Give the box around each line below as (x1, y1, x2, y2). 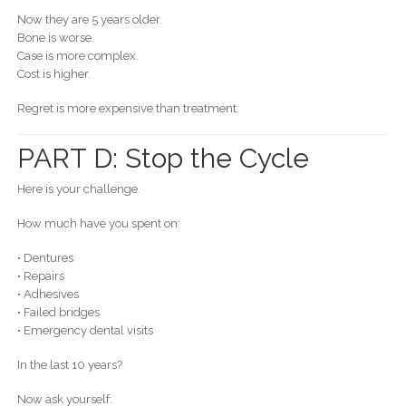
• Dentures (16, 250, 73, 265)
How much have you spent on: (16, 216, 180, 230)
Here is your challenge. (16, 181, 140, 196)
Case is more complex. (16, 49, 139, 63)
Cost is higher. (16, 67, 91, 82)
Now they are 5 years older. (16, 13, 162, 27)
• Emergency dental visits (16, 323, 153, 337)
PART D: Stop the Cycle (16, 141, 309, 174)
